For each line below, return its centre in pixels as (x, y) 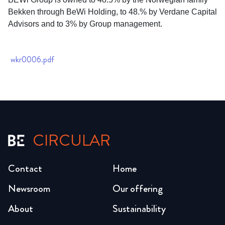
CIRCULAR (72, 141)
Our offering (138, 189)
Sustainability (139, 209)
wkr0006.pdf (32, 60)
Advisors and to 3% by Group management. (85, 24)
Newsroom (29, 189)
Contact (25, 169)
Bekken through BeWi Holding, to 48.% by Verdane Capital (113, 12)
